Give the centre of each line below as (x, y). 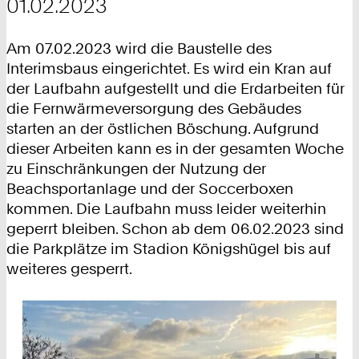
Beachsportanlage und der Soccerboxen (150, 188)
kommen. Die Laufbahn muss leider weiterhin (166, 208)
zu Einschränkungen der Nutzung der (136, 168)
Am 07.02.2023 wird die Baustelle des (139, 48)
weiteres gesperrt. (69, 268)
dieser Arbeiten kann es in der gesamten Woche (175, 148)
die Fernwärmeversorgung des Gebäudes (154, 108)
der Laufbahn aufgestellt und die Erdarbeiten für (175, 88)
